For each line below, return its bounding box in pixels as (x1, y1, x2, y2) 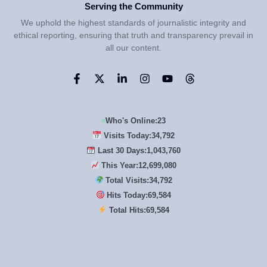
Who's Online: (105, 116, 157, 125)
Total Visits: (103, 175, 150, 185)
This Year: (99, 160, 139, 170)
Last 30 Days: (95, 145, 147, 155)
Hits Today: (104, 190, 148, 200)
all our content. (105, 42, 162, 52)
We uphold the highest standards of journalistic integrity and (21, 17, 246, 27)
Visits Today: (101, 131, 151, 140)
